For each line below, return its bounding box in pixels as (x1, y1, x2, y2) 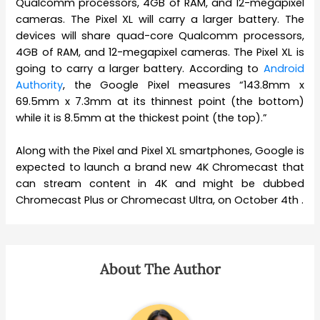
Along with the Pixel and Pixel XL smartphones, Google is (16, 144, 304, 159)
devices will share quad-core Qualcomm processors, (16, 28, 304, 43)
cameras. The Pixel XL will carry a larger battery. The (16, 11, 304, 26)
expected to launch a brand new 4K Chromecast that (16, 160, 304, 175)
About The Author (99, 259, 221, 278)
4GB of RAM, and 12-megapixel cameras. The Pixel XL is (16, 44, 304, 59)
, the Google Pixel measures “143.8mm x (63, 77, 304, 92)
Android (263, 61, 304, 76)
